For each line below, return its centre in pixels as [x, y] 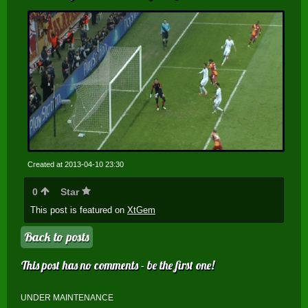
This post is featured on [79, 210]
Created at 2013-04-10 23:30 [76, 165]
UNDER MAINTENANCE [67, 298]
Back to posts [57, 237]
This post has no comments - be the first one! [118, 265]
